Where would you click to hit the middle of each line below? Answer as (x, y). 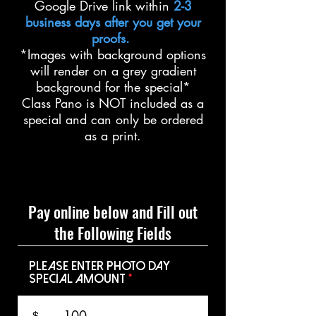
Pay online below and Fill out (113, 212)
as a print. (113, 135)
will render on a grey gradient (113, 71)
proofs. (111, 38)
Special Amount (77, 279)
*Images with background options (113, 54)
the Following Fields (113, 233)
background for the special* (113, 87)
